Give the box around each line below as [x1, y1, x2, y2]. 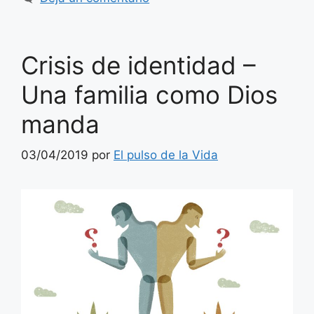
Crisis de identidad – [21, 50, 256, 80]
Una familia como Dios [21, 79, 278, 109]
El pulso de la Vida [114, 148, 218, 163]
